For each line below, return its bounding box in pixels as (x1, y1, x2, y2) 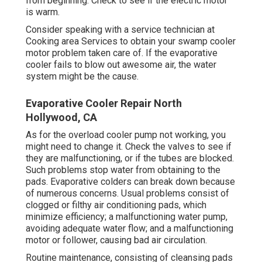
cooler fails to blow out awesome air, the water (26, 59, 216, 71)
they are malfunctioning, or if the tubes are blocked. (26, 153, 234, 164)
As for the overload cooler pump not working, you (26, 129, 226, 141)
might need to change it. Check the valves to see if (26, 141, 232, 153)
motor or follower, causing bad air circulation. (26, 235, 207, 246)
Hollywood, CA (26, 111, 97, 124)
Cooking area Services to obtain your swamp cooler (26, 36, 236, 47)
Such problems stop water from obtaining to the (26, 164, 220, 176)
